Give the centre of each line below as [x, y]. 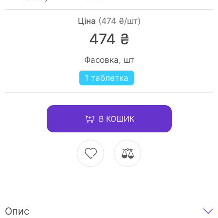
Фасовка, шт [109, 60]
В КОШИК [116, 118]
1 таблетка [107, 78]
